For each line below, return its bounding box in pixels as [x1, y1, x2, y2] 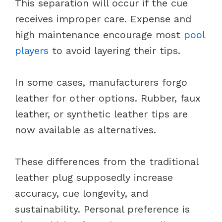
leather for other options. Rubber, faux [15, 92, 201, 104]
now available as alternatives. [15, 123, 156, 136]
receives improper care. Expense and [15, 12, 191, 25]
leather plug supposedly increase [15, 171, 173, 183]
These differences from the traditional [15, 155, 198, 167]
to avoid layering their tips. [49, 44, 184, 56]
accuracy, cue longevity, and [15, 187, 148, 199]
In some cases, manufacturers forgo [15, 76, 187, 88]
